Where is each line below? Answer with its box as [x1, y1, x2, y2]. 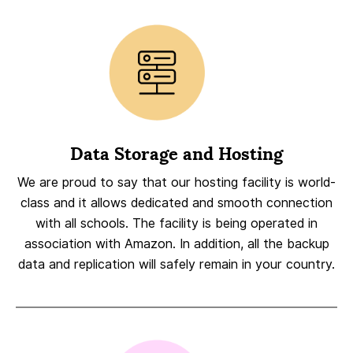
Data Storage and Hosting [70, 143, 283, 165]
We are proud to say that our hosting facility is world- [17, 174, 336, 190]
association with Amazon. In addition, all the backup [24, 236, 329, 251]
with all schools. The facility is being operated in [35, 215, 318, 231]
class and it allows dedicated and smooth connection [20, 195, 333, 210]
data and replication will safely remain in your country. [18, 256, 335, 272]
